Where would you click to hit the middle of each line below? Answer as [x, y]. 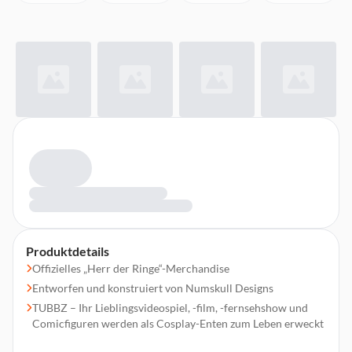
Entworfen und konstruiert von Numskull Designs [153, 288]
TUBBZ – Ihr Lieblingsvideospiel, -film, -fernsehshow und [170, 308]
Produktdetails [68, 251]
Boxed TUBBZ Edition [85, 343]
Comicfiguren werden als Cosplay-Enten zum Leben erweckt [178, 323]
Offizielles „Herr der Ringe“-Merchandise [131, 268]
